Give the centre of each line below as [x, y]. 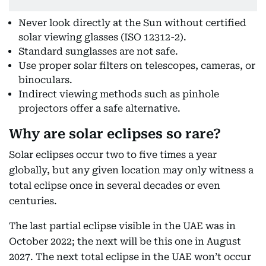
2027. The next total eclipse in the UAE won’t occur [130, 257]
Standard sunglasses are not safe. [98, 52]
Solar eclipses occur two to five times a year [113, 155]
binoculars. [45, 80]
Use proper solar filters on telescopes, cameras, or [137, 66]
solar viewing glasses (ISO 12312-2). [102, 37]
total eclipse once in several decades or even [115, 186]
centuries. [33, 201]
